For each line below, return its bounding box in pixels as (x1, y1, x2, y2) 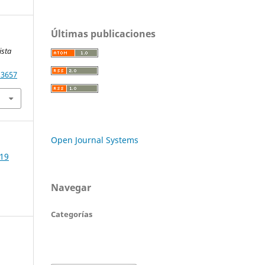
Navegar (51, 180, 91, 194)
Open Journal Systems (51, 134, 138, 146)
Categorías (51, 208, 92, 219)
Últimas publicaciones (51, 27, 156, 40)
